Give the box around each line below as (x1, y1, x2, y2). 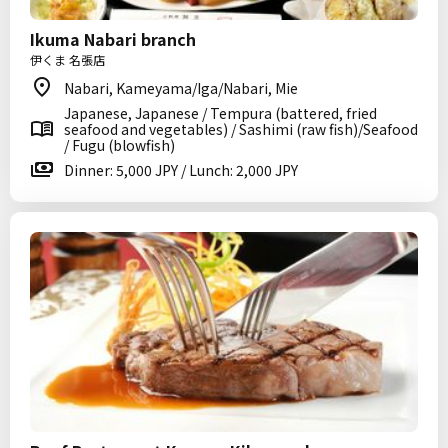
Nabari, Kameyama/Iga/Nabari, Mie (64, 78, 298, 98)
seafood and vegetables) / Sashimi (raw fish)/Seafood (64, 119, 418, 139)
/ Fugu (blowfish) (64, 135, 175, 155)
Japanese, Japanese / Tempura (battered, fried (64, 103, 377, 123)
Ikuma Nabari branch (30, 27, 196, 51)
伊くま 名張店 (30, 51, 105, 68)
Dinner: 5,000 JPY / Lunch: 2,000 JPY (64, 160, 298, 180)
